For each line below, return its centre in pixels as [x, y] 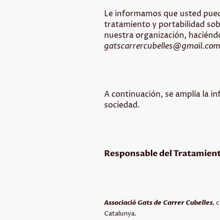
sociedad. [122, 105]
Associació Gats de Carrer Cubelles [158, 203]
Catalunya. [120, 213]
